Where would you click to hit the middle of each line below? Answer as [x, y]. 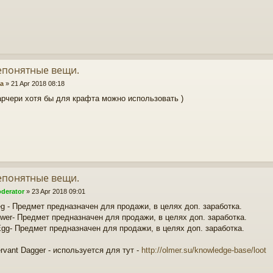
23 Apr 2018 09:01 [58, 191]
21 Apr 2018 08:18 [37, 83]
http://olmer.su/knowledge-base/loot [204, 250]
